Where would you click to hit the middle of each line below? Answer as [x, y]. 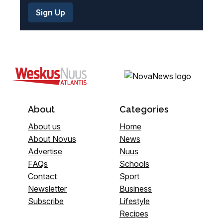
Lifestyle [135, 201]
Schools [134, 164]
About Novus [52, 139]
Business [136, 188]
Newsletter [47, 188]
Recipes [134, 213]
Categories [144, 109]
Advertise [45, 151]
